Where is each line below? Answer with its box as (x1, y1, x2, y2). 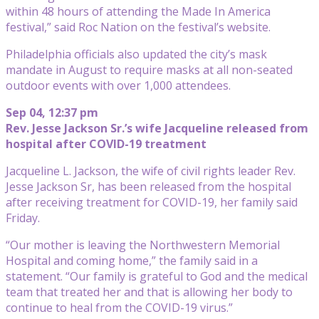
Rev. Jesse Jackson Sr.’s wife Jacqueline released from (6, 120, 308, 136)
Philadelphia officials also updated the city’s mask (6, 46, 267, 62)
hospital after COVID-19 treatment (6, 135, 206, 152)
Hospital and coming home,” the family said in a (6, 252, 258, 268)
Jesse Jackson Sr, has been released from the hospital (6, 178, 291, 194)
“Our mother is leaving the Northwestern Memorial (6, 236, 280, 253)
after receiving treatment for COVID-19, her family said (6, 194, 298, 210)
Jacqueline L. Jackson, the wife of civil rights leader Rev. (6, 162, 296, 179)
